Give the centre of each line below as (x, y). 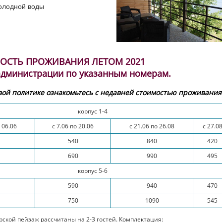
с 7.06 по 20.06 (73, 126)
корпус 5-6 (92, 171)
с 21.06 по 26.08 (152, 126)
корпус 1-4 (92, 111)
